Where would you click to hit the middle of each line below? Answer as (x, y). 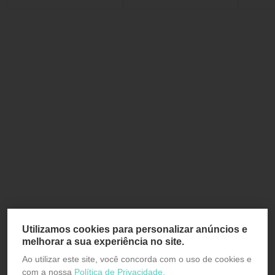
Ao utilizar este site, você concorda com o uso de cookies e (137, 259)
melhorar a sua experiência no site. (103, 241)
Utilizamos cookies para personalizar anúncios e (135, 229)
